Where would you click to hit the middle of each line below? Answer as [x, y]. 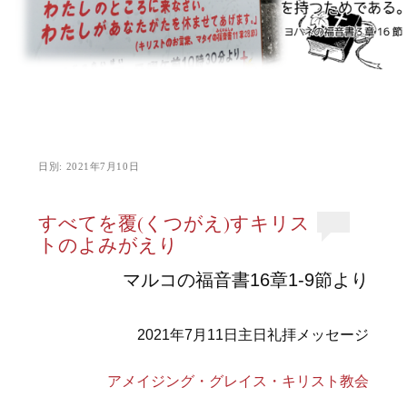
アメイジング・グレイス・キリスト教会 [238, 381]
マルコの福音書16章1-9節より [245, 279]
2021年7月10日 [103, 167]
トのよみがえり [109, 245]
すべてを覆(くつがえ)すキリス [174, 223]
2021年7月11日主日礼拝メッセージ [253, 335]
